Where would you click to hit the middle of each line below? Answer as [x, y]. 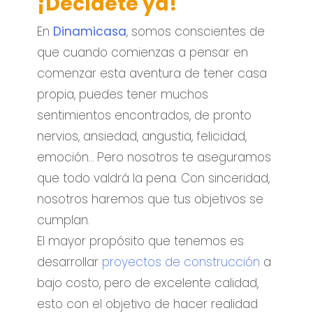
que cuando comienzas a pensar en [143, 52]
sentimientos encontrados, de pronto [145, 115]
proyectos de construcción [181, 262]
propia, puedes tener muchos [123, 94]
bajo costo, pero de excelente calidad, [148, 283]
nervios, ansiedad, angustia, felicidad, [142, 136]
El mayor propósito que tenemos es [141, 241]
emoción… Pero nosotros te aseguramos [154, 157]
